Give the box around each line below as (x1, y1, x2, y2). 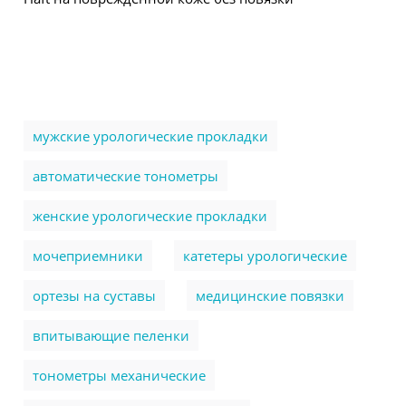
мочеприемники (33, 246, 143, 265)
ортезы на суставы (33, 286, 156, 304)
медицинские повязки (196, 286, 344, 304)
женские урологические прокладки (33, 207, 267, 225)
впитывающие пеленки (33, 326, 189, 344)
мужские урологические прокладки (33, 127, 268, 145)
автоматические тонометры (33, 167, 218, 185)
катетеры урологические (183, 246, 347, 265)
